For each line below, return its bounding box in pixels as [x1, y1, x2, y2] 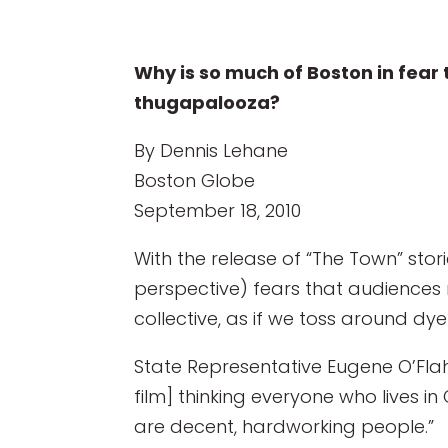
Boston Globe [134, 167, 256, 193]
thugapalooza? [134, 89, 281, 115]
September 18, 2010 [134, 197, 302, 223]
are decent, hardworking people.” [134, 413, 435, 439]
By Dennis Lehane [134, 137, 289, 163]
